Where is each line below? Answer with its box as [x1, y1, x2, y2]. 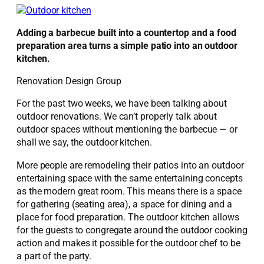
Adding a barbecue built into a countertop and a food [16, 27, 236, 38]
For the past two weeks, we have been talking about [16, 98, 227, 110]
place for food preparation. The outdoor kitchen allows [16, 211, 239, 223]
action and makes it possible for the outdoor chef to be [16, 237, 240, 249]
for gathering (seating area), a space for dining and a [16, 198, 232, 210]
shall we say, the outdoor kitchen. [16, 137, 152, 148]
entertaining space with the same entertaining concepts [16, 172, 243, 184]
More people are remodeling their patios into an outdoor [16, 159, 244, 171]
